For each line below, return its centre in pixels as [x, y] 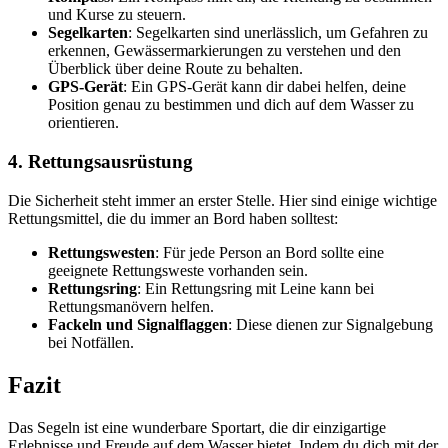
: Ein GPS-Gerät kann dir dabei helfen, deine [264, 87]
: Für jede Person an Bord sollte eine [269, 252]
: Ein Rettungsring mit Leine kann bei [255, 288]
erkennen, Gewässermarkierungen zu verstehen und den [224, 51]
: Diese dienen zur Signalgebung [330, 324]
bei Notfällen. [91, 342]
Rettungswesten [101, 252]
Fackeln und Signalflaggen [138, 324]
